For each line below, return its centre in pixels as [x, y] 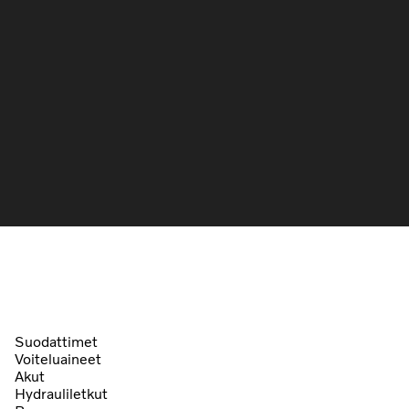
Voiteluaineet [58, 359]
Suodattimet [56, 341]
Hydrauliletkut [61, 393]
